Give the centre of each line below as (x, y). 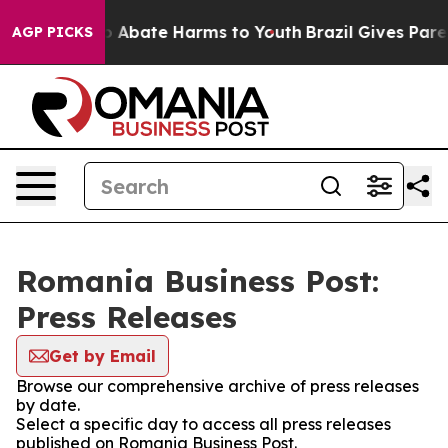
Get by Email (102, 356)
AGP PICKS (52, 32)
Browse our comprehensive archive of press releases (217, 386)
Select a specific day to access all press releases (203, 424)
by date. (48, 405)
